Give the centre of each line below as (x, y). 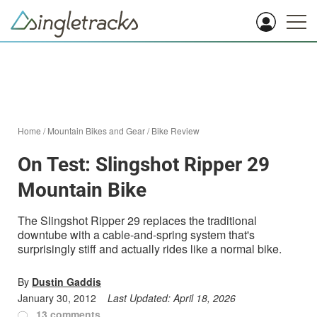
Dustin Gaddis (67, 282)
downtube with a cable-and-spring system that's (136, 235)
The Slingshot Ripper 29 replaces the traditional (137, 220)
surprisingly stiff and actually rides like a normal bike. (150, 249)
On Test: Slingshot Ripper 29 (144, 165)
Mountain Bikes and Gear (96, 131)
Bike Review (175, 131)
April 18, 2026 (204, 298)
